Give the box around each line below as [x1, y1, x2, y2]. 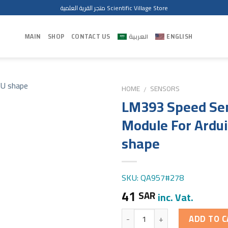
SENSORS [150, 82, 180, 95]
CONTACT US [71, 30, 110, 43]
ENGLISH [166, 30, 193, 43]
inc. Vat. [158, 187, 193, 207]
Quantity [121, 207, 153, 221]
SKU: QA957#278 [122, 169, 184, 185]
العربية [128, 30, 149, 43]
